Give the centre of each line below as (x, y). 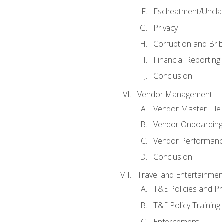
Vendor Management (174, 94)
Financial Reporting (186, 60)
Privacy (165, 28)
